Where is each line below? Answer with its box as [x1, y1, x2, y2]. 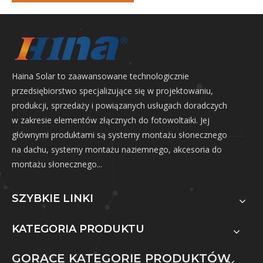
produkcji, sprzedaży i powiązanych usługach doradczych [12, 99, 227, 111]
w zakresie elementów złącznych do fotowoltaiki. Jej [12, 114, 210, 126]
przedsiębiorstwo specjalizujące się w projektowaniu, [12, 85, 213, 96]
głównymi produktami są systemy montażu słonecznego [12, 129, 227, 140]
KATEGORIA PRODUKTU [12, 222, 144, 235]
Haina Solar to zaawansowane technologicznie [12, 70, 189, 82]
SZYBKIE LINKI [12, 191, 93, 205]
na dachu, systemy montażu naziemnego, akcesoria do [12, 143, 222, 155]
